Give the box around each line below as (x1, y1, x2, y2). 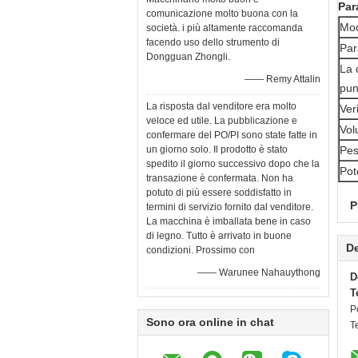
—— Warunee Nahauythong (197, 267, 320, 278)
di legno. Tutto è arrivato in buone (146, 230, 292, 241)
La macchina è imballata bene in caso (146, 216, 311, 227)
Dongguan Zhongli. (146, 51, 230, 62)
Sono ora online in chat (146, 316, 274, 328)
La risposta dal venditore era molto (146, 101, 296, 112)
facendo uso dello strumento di (146, 37, 280, 48)
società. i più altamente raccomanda (146, 22, 303, 34)
